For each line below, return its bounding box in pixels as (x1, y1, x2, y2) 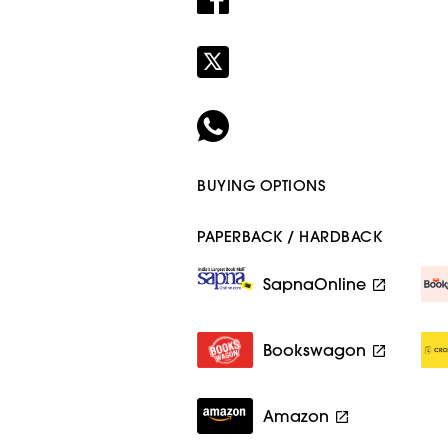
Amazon (263, 405, 330, 426)
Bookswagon (263, 339, 367, 360)
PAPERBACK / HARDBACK (197, 226, 383, 246)
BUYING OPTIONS (197, 175, 326, 195)
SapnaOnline (263, 273, 367, 294)
